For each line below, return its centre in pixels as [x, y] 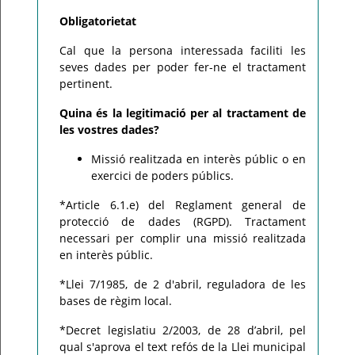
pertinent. [86, 84]
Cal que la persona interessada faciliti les [183, 50]
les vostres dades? [109, 130]
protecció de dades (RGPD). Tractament [183, 221]
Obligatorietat [98, 21]
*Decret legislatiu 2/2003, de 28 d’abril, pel [183, 330]
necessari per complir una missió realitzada [183, 238]
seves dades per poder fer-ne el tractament [183, 67]
